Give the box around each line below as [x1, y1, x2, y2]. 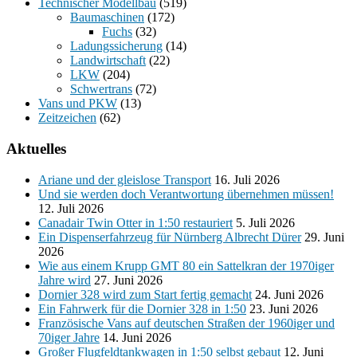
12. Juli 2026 [38, 201, 104, 215]
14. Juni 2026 [103, 330, 171, 344]
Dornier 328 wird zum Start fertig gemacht [38, 287, 252, 301]
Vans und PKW [38, 96, 117, 111]
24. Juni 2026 [255, 287, 324, 301]
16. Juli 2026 [214, 172, 280, 186]
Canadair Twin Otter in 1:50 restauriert [38, 215, 233, 229]
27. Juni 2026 [94, 273, 163, 287]
